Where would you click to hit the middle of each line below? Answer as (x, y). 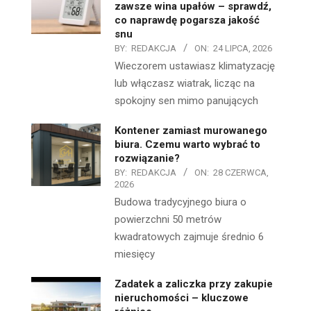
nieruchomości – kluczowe (182, 298)
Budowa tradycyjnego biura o (180, 202)
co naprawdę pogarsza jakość (187, 20)
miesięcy (135, 254)
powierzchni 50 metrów (168, 220)
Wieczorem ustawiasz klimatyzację (195, 66)
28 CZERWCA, (241, 173)
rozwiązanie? (147, 159)
